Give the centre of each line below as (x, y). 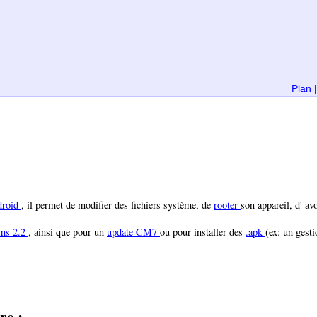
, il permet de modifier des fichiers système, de (117, 205)
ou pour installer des (203, 232)
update (121, 232)
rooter (227, 205)
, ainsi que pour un (68, 232)
